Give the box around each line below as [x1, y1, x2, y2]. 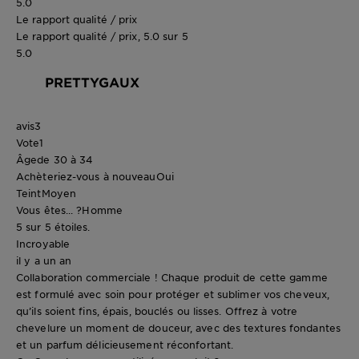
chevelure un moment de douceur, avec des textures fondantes [16, 321, 341, 334]
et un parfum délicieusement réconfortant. [16, 337, 234, 351]
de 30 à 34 [37, 152, 94, 166]
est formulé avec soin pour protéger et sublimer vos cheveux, [16, 287, 330, 301]
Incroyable [16, 236, 70, 250]
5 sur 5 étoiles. [16, 220, 91, 233]
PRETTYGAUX [45, 73, 139, 90]
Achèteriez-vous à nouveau [16, 169, 156, 183]
